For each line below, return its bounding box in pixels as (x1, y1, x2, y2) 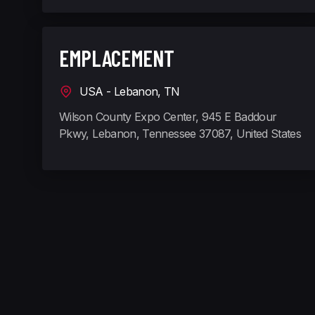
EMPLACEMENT (59, 44, 174, 72)
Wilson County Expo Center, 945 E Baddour (59, 110, 277, 124)
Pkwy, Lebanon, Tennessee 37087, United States (59, 127, 302, 141)
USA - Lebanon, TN (73, 84, 180, 99)
